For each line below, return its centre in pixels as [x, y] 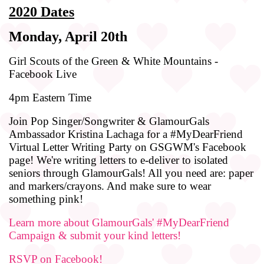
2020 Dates [42, 11]
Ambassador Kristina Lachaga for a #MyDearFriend [126, 134]
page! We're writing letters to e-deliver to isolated [118, 160]
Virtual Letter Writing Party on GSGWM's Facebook [128, 147]
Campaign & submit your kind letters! [95, 235]
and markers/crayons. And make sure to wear [110, 186]
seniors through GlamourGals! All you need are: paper [131, 173]
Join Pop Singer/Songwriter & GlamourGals [109, 121]
